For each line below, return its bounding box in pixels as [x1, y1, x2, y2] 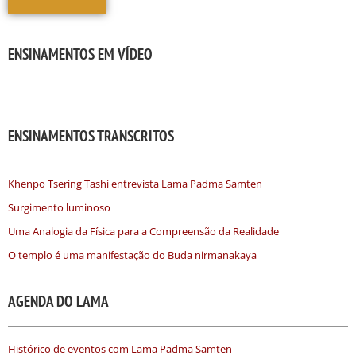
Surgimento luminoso [8, 200, 110, 215]
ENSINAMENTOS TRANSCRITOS [8, 126, 174, 146]
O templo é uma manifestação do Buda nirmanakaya [8, 248, 257, 263]
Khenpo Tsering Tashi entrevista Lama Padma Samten [8, 176, 262, 192]
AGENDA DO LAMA [8, 292, 109, 311]
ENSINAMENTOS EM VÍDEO [8, 44, 153, 64]
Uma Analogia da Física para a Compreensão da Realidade [8, 224, 279, 239]
